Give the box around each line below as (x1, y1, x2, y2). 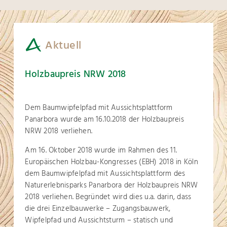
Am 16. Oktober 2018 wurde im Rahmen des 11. (25, 144, 177, 157)
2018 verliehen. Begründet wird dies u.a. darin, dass (25, 191, 192, 203)
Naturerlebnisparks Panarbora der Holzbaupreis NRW (25, 179, 198, 192)
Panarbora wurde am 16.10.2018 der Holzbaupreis (25, 113, 184, 126)
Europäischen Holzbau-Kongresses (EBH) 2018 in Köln (25, 156, 198, 168)
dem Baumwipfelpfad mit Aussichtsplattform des (25, 168, 185, 180)
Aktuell (45, 36, 82, 55)
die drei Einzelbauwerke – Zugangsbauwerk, (25, 203, 171, 215)
